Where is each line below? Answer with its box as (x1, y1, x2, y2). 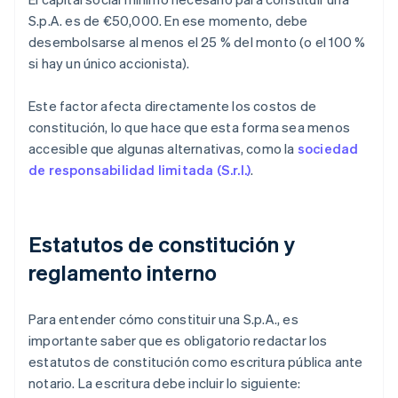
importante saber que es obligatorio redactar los (28, 331, 328, 350)
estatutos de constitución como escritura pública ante (28, 353, 363, 371)
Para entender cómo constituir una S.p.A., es (28, 310, 298, 329)
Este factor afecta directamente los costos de (28, 97, 317, 115)
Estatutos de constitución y (28, 230, 295, 259)
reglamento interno (28, 259, 217, 287)
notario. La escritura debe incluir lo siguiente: (28, 374, 301, 393)
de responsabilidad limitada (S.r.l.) (28, 161, 251, 179)
